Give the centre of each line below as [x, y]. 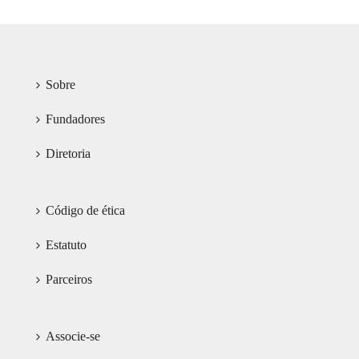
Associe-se [73, 337]
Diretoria [68, 154]
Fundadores [75, 119]
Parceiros [69, 280]
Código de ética [85, 211]
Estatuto [66, 245]
